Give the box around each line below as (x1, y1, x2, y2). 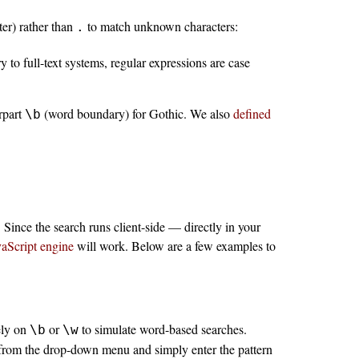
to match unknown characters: (83, 17, 238, 34)
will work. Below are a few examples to (73, 236, 276, 254)
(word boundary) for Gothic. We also (40, 104, 233, 122)
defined (232, 104, 271, 122)
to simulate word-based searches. (78, 321, 247, 338)
